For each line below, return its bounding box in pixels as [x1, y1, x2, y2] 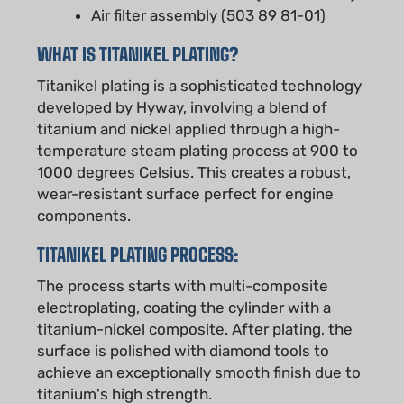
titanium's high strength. [37, 358, 212, 377]
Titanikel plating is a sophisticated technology [37, 50, 362, 69]
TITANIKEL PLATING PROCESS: [37, 216, 238, 239]
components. [37, 179, 131, 198]
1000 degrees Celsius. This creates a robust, [37, 136, 351, 155]
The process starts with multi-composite [37, 250, 328, 269]
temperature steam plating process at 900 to [37, 115, 358, 133]
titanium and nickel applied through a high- [37, 93, 340, 112]
